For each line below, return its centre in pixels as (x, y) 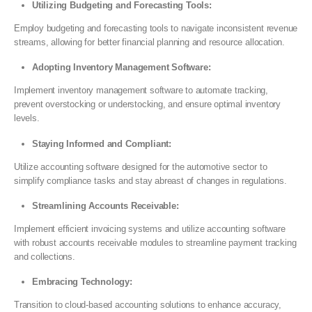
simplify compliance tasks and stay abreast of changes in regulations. (150, 180)
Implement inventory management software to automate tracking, (141, 91)
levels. (27, 118)
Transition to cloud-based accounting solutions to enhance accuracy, (148, 305)
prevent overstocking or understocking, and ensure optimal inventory (147, 104)
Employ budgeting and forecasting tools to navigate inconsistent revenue (156, 28)
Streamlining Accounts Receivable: (106, 205)
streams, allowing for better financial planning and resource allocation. (149, 42)
